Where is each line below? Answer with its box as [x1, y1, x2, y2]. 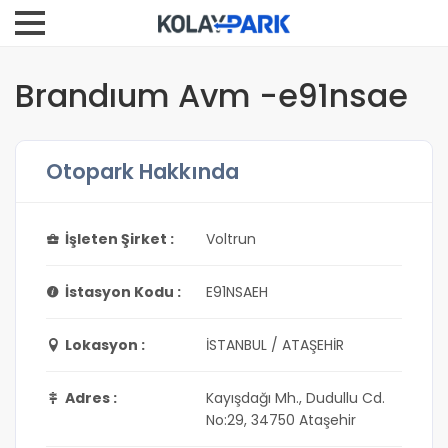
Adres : [65, 388, 117, 408]
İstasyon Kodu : [65, 282, 181, 302]
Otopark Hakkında [46, 157, 239, 186]
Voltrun [206, 229, 256, 249]
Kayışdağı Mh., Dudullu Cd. [206, 388, 385, 408]
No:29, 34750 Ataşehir [206, 410, 356, 430]
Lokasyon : [65, 335, 145, 355]
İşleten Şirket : [65, 229, 174, 249]
